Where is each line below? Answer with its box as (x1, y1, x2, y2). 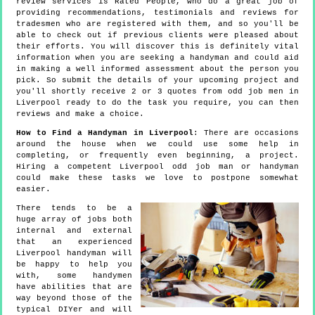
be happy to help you (16, 260, 132, 269)
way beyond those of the (16, 294, 132, 303)
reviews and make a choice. (16, 110, 144, 119)
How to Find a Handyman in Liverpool (16, 129, 193, 138)
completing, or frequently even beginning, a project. (16, 151, 299, 160)
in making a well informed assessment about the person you (16, 65, 299, 74)
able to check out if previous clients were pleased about (16, 31, 299, 40)
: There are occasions (193, 129, 300, 138)
